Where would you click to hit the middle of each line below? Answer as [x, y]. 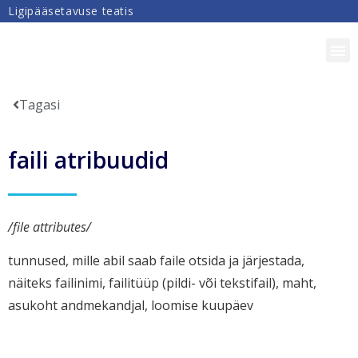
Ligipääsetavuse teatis [71, 11]
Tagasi [40, 105]
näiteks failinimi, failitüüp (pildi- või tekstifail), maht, [162, 283]
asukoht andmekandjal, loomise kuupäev [131, 306]
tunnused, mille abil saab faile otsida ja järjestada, [156, 261]
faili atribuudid [88, 160]
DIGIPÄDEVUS [69, 50]
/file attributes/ [50, 227]
